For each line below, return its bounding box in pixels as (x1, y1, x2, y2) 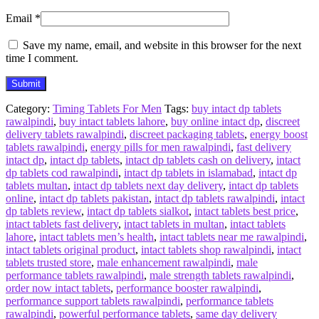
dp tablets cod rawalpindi (6, 166, 118, 179)
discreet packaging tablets (130, 127, 244, 140)
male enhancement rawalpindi (97, 256, 231, 268)
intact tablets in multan (124, 217, 224, 230)
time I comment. (6, 51, 78, 64)
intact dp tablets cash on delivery (125, 153, 271, 166)
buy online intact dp (171, 115, 260, 127)
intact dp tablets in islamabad (124, 166, 253, 179)
